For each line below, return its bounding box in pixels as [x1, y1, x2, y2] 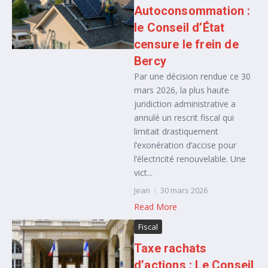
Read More [134, 201, 177, 212]
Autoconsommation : [134, 4, 251, 18]
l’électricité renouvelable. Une [134, 153, 246, 165]
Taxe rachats [134, 241, 207, 255]
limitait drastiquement [134, 126, 218, 137]
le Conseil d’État [134, 20, 225, 35]
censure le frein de [134, 37, 239, 51]
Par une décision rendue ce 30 [134, 71, 251, 82]
